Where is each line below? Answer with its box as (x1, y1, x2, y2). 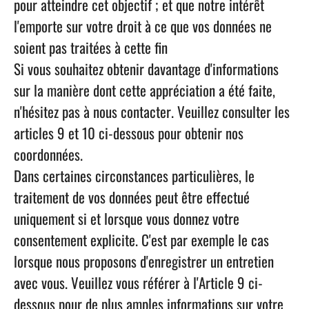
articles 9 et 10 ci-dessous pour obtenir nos (14, 122, 243, 143)
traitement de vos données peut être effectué (14, 186, 250, 208)
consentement (14, 229, 87, 250)
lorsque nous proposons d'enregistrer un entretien (14, 250, 274, 272)
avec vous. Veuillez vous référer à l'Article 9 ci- (14, 272, 263, 293)
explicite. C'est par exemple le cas (87, 229, 269, 250)
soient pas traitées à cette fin (14, 37, 168, 58)
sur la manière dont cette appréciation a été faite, (14, 79, 275, 101)
